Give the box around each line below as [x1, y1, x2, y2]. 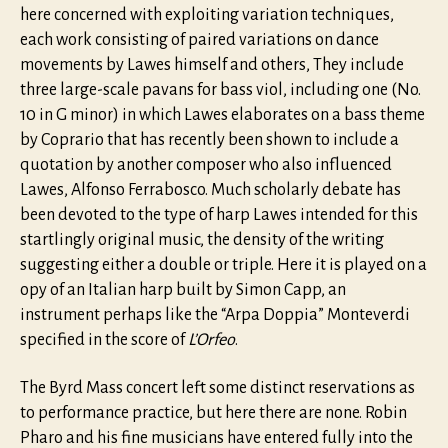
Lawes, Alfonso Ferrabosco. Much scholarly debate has [20, 181, 401, 200]
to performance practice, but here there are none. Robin [20, 403, 407, 422]
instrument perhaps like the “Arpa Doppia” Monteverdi [20, 306, 410, 325]
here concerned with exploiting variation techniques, [20, 6, 394, 25]
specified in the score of [20, 331, 188, 350]
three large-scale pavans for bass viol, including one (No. [20, 81, 421, 100]
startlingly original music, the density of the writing [20, 231, 384, 250]
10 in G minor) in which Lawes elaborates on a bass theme [20, 106, 425, 125]
